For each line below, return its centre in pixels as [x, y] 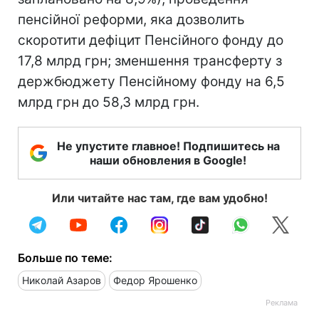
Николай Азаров [62, 280]
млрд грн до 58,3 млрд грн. [109, 102]
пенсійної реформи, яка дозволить [131, 20]
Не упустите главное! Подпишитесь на [168, 146]
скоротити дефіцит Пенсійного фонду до [151, 40]
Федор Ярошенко [155, 280]
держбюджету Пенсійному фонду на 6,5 [151, 82]
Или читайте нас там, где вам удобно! [159, 198]
